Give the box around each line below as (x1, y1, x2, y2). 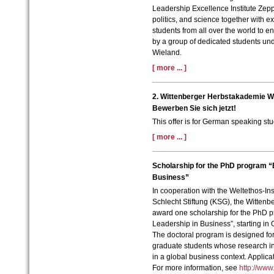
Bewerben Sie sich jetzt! (152, 104, 236, 113)
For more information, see (152, 264, 239, 273)
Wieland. (152, 48, 182, 57)
